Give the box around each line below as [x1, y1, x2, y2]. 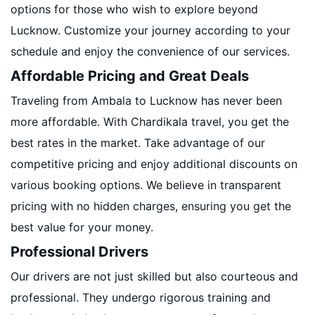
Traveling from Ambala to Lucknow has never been [11, 94, 282, 108]
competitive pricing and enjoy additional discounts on [11, 157, 297, 171]
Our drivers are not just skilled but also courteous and [11, 269, 298, 283]
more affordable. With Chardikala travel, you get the [11, 115, 289, 129]
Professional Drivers [11, 243, 148, 260]
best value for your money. [11, 220, 153, 234]
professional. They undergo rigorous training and [11, 290, 271, 304]
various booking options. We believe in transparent [11, 178, 281, 192]
